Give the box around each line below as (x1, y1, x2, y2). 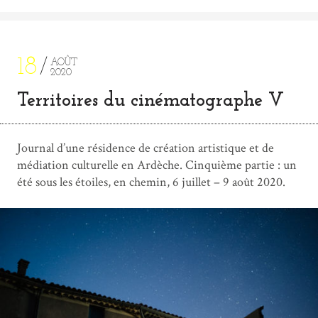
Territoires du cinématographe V (17, 91, 284, 111)
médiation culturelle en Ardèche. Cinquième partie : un (17, 156, 297, 173)
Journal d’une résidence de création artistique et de (17, 139, 274, 156)
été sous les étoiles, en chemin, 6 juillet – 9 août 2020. (17, 173, 285, 190)
